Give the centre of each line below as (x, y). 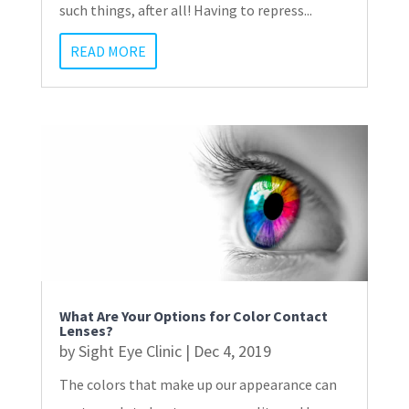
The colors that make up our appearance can (198, 385)
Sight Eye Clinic (130, 351)
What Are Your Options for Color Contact (193, 316)
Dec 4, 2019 (232, 351)
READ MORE (108, 52)
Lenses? (86, 331)
